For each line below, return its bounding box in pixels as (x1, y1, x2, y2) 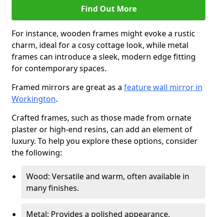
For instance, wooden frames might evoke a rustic (12, 28, 195, 39)
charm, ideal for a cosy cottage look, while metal (12, 40, 188, 50)
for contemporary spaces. (12, 63, 107, 74)
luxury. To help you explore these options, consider (12, 136, 198, 146)
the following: (12, 147, 62, 158)
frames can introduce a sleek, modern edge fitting (12, 51, 196, 62)
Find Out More (80, 3, 137, 14)
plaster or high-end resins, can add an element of (12, 124, 192, 135)
